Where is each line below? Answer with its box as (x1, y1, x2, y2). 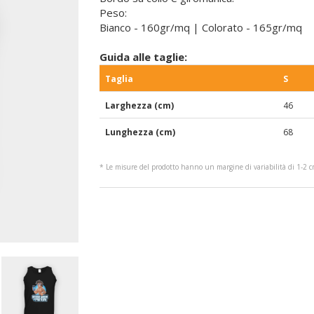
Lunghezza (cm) (104, 126, 175, 138)
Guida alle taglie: (99, 50, 187, 64)
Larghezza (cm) (104, 100, 174, 111)
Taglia (104, 73, 133, 85)
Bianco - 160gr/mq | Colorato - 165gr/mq (99, 20, 302, 34)
